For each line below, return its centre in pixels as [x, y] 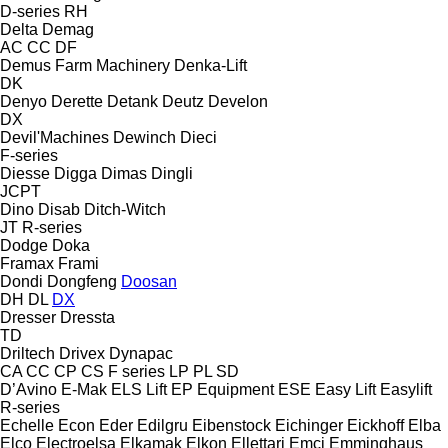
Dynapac [141, 353]
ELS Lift [139, 389]
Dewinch [144, 137]
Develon [238, 101]
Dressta [87, 317]
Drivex [82, 353]
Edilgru [162, 425]
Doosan [149, 281]
